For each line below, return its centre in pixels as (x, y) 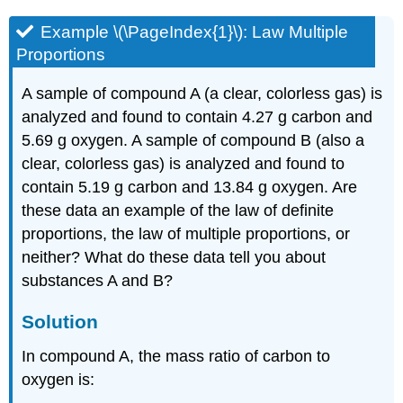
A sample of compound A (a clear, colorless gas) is (202, 94)
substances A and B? (98, 281)
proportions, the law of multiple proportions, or (186, 234)
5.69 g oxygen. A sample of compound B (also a (193, 141)
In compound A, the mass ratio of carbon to (176, 356)
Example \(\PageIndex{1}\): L (152, 32)
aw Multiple (305, 32)
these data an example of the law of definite (178, 211)
